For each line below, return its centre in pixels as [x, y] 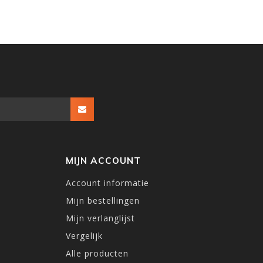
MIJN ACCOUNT [103, 160]
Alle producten [97, 253]
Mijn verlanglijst [100, 218]
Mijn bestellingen [103, 200]
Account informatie [107, 183]
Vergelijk [84, 235]
